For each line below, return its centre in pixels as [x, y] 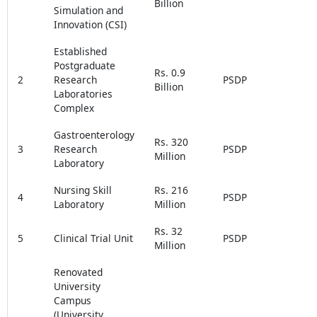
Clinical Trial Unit [93, 238]
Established [80, 51]
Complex [74, 108]
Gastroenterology [94, 134]
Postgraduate [84, 65]
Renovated [78, 272]
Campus [72, 300]
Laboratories [83, 93]
